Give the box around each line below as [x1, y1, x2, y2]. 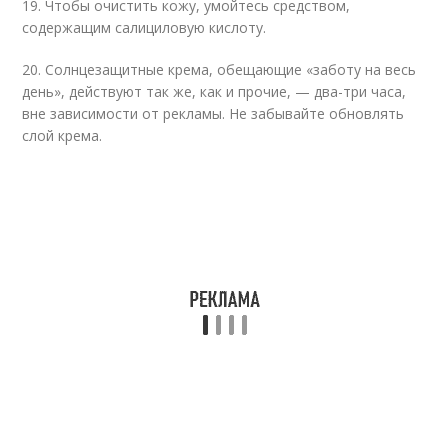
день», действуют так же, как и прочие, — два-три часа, [22, 82, 407, 101]
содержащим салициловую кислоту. [22, 18, 267, 37]
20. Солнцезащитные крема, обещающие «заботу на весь [22, 60, 417, 79]
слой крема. [22, 126, 103, 145]
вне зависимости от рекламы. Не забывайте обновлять [22, 104, 405, 123]
